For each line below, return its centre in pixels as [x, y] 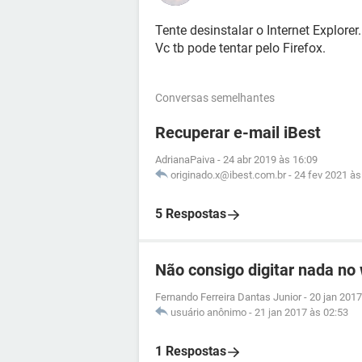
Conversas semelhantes [215, 98]
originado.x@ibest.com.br [228, 175]
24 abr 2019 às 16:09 [270, 160]
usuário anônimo [208, 312]
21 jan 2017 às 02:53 [301, 312]
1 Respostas [191, 351]
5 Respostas [191, 214]
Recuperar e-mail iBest [238, 133]
